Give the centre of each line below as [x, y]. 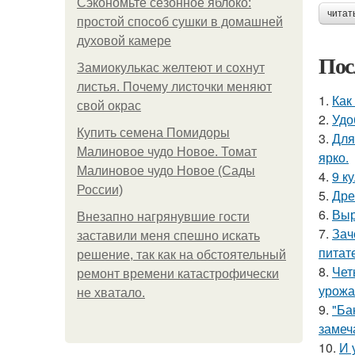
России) [100, 190]
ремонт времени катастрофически [178, 274]
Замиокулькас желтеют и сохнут [171, 68]
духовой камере [124, 41]
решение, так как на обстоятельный [181, 255]
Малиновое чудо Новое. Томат [167, 152]
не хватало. [111, 293]
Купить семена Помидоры [153, 133]
